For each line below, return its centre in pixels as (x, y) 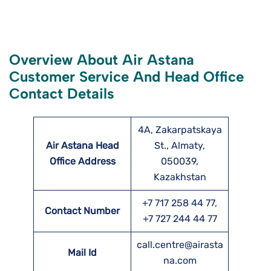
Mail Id (82, 253)
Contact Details (62, 94)
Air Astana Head (82, 146)
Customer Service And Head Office (126, 77)
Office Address (82, 162)
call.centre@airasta (180, 245)
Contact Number (82, 211)
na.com (180, 261)
